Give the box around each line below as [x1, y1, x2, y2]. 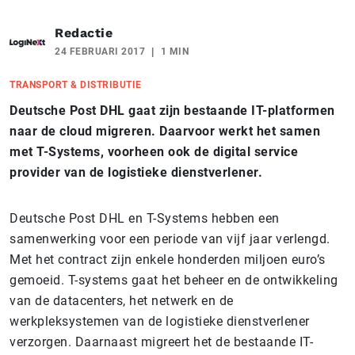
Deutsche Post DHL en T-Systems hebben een [10, 210, 280, 226]
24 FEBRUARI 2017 [55, 45, 145, 57]
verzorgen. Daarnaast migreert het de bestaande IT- [10, 334, 313, 349]
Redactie [55, 25, 113, 40]
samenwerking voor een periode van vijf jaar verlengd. [10, 231, 330, 246]
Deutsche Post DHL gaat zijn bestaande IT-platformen [10, 102, 335, 118]
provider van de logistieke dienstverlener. [10, 164, 262, 180]
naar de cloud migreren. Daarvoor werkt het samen [10, 123, 320, 139]
